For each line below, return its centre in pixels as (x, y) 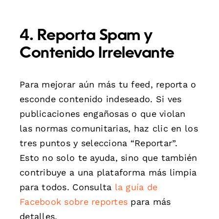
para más (149, 201)
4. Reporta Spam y (86, 36)
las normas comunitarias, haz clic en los (109, 128)
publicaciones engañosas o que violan (103, 113)
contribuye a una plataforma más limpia (108, 172)
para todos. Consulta (67, 187)
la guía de (136, 187)
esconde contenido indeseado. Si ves (101, 99)
